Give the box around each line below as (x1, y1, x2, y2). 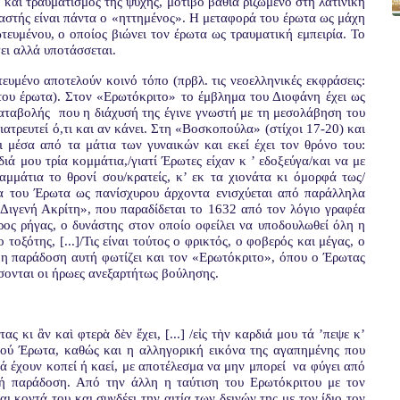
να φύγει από (293, 359, 366, 373)
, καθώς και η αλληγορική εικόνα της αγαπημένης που (54, 343, 366, 357)
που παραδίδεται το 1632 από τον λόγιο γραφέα (96, 202, 366, 216)
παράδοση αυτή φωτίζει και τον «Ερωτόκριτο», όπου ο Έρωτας (12, 250, 366, 264)
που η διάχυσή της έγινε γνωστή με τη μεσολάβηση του (58, 105, 366, 120)
